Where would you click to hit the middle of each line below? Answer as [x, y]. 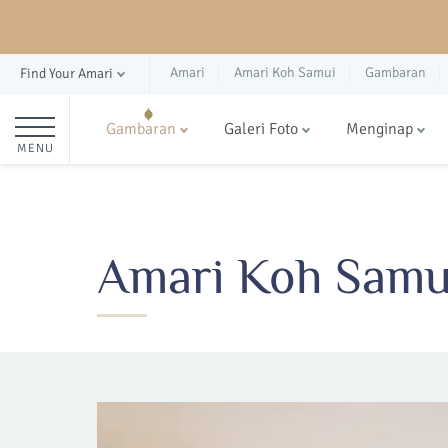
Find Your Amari [66, 73]
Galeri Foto [261, 128]
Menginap [379, 128]
